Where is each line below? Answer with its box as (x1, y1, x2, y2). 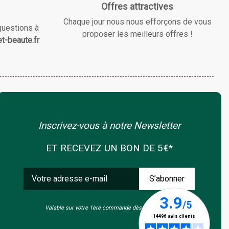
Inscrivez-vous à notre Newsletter (38, 119, 180, 131)
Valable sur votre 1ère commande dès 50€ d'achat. (44, 204, 174, 211)
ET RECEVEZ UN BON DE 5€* (45, 142, 173, 154)
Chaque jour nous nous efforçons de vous (63, 16, 212, 27)
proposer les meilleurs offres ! (82, 29, 193, 39)
